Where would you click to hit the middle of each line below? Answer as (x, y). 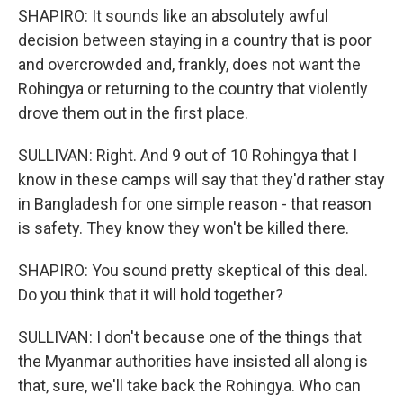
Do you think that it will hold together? (151, 295)
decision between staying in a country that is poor (195, 40)
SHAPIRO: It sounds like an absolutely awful (173, 16)
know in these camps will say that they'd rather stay (201, 179)
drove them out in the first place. (133, 113)
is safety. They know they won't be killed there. (184, 228)
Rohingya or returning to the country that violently (193, 89)
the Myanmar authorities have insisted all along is (193, 361)
